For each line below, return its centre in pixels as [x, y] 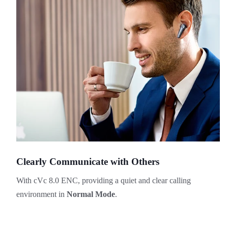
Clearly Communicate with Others [88, 161]
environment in [41, 194]
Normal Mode [91, 194]
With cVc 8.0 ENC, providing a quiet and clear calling [103, 181]
